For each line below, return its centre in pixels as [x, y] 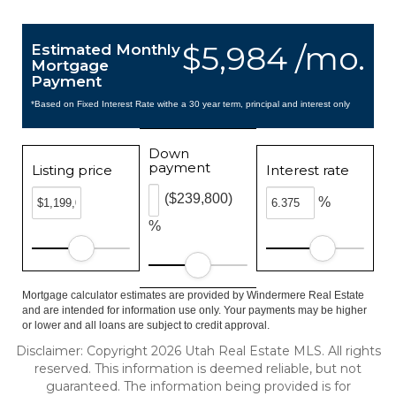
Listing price [72, 170]
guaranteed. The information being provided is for [198, 386]
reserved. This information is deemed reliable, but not [198, 369]
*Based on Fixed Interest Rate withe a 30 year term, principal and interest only [190, 104]
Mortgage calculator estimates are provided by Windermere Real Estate [193, 295]
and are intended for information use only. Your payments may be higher [194, 310]
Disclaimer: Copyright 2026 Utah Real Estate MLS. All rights [198, 351]
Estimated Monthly [106, 49]
